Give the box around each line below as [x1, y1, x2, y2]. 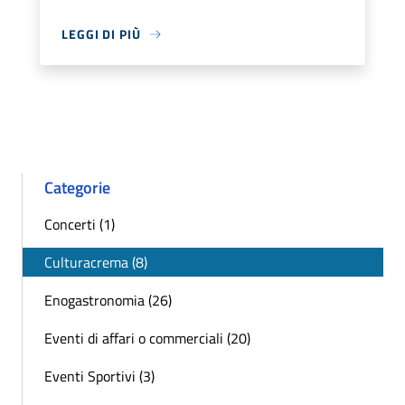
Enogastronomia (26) [44, 289, 172, 312]
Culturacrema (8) [44, 251, 147, 274]
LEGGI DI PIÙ [61, 24, 141, 44]
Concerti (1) [44, 213, 115, 236]
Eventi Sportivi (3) [44, 365, 155, 388]
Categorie [44, 175, 110, 201]
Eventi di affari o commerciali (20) [44, 327, 250, 350]
